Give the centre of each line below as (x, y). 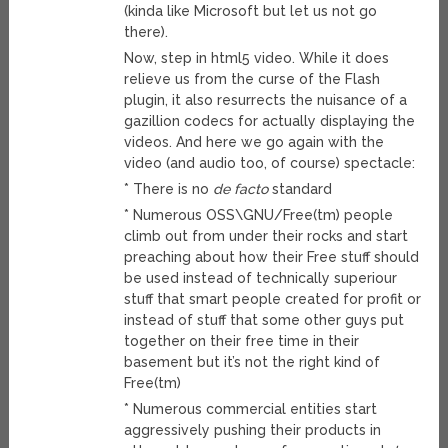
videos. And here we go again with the (254, 142)
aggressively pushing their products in (253, 430)
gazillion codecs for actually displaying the (270, 121)
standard (300, 189)
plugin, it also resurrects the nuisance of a (266, 100)
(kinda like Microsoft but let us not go (251, 11)
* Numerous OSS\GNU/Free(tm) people (259, 215)
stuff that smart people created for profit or (273, 299)
